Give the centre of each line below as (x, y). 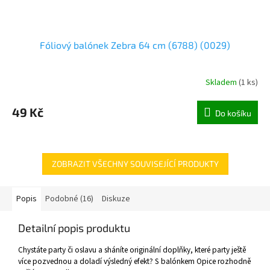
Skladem (222, 83)
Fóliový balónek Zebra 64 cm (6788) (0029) (135, 45)
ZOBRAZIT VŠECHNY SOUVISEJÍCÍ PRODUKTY (135, 163)
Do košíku (233, 113)
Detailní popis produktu (74, 228)
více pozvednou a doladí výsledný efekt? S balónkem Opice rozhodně (134, 261)
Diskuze (116, 199)
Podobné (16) (69, 199)
